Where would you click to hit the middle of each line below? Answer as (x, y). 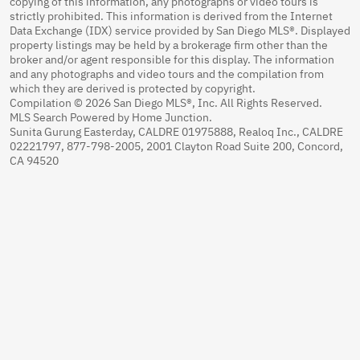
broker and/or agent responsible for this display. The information (172, 59)
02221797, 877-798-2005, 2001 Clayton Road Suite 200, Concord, (176, 146)
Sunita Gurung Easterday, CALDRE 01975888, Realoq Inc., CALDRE (176, 132)
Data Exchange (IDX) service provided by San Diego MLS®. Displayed (180, 31)
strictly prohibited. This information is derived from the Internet (171, 16)
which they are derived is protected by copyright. (133, 88)
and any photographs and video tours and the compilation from (167, 74)
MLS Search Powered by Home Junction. (111, 117)
